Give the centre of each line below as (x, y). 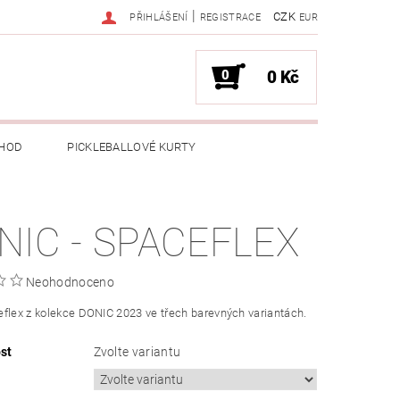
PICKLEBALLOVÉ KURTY (132, 147)
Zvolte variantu (137, 352)
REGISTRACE (230, 17)
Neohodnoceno (70, 283)
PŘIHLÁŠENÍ (159, 17)
